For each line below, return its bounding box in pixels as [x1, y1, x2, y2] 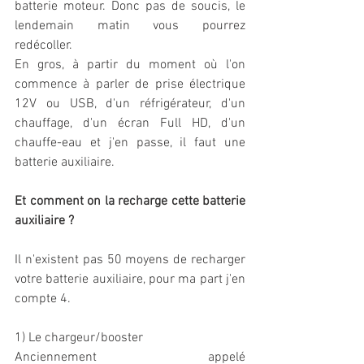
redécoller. [15, 37, 76, 54]
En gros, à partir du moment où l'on [15, 57, 245, 74]
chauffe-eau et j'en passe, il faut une [15, 135, 245, 152]
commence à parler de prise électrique [15, 76, 245, 93]
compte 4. [15, 291, 74, 308]
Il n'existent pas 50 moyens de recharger [15, 252, 245, 269]
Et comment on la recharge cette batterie [15, 193, 245, 210]
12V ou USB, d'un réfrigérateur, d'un [15, 96, 245, 113]
